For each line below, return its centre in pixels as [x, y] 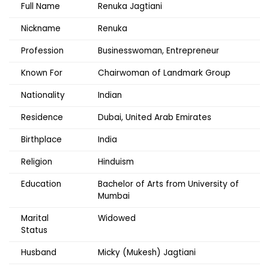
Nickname [41, 29]
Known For [42, 73]
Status [34, 231]
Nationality [43, 95]
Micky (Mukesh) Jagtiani [147, 253]
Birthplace [41, 140]
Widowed [117, 219]
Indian [110, 95]
